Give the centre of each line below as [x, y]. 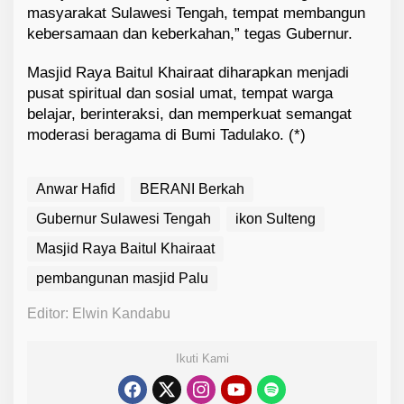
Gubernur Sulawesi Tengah [124, 219]
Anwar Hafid [76, 189]
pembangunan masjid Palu [122, 279]
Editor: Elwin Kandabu [99, 314]
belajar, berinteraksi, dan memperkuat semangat [189, 115]
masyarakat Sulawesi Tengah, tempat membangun [196, 14]
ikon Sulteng [275, 219]
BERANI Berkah [192, 189]
